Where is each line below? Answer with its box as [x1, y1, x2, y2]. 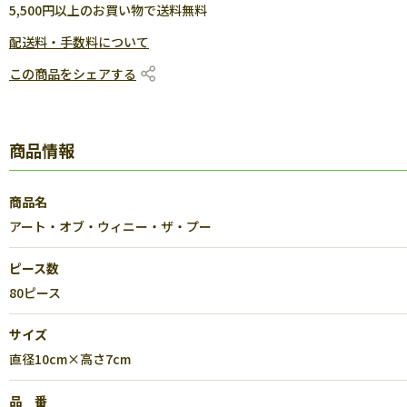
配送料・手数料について [9, 33, 149, 51]
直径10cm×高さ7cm [9, 350, 131, 368]
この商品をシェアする [9, 65, 136, 83]
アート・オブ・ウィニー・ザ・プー [9, 217, 212, 235]
